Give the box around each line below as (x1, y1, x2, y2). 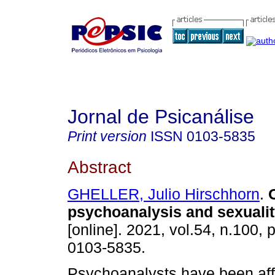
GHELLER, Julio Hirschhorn (68, 185, 260, 203)
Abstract (68, 157, 131, 177)
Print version (68, 128, 147, 144)
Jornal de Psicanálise (68, 106, 254, 128)
